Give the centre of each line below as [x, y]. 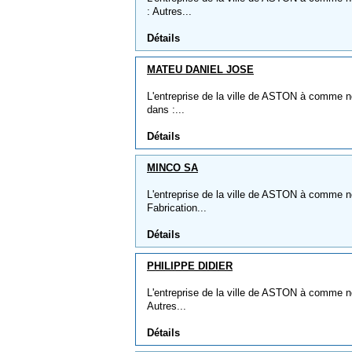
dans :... [166, 110]
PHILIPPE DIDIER [190, 266]
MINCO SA [172, 168]
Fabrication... [177, 208]
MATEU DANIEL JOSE [200, 70]
